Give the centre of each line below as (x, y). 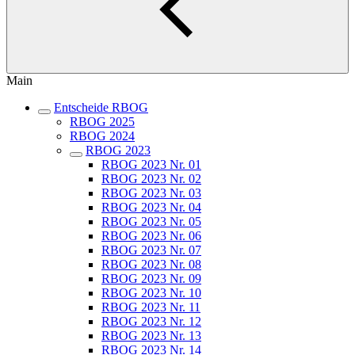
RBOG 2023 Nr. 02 (151, 179)
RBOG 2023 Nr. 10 (151, 293)
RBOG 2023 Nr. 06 (151, 236)
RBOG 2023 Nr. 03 (151, 193)
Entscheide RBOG (101, 107)
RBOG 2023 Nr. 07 (151, 250)
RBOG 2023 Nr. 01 (151, 164)
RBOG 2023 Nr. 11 (151, 307)
